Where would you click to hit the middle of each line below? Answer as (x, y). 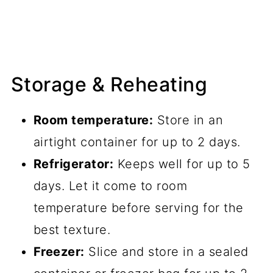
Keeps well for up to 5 (182, 164)
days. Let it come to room (110, 186)
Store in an (188, 120)
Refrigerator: (73, 164)
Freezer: (59, 251)
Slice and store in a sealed (166, 251)
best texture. (72, 229)
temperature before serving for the (138, 207)
